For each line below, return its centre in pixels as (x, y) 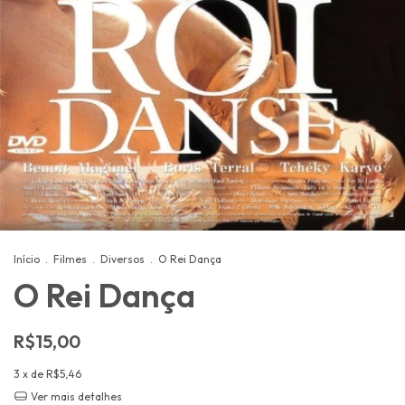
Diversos (122, 259)
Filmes (70, 259)
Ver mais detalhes (75, 396)
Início (27, 259)
